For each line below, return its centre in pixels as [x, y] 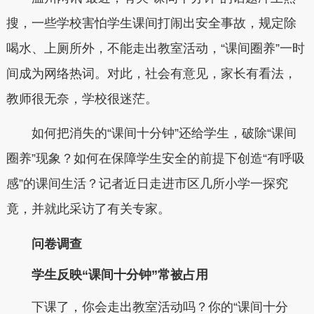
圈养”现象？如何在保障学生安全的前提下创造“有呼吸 [155, 159]
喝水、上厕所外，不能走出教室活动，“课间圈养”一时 [155, 48]
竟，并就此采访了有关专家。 [88, 209]
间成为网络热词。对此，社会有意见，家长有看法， [151, 73]
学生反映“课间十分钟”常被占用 [107, 275]
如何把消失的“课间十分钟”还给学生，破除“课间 [151, 134]
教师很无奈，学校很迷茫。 [82, 98]
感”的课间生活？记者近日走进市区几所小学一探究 [147, 184]
